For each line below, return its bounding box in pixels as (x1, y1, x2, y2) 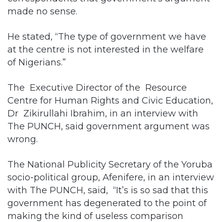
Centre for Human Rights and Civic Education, (7, 95, 213, 106)
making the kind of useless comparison (7, 210, 183, 221)
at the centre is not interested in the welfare (7, 44, 206, 55)
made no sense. (7, 5, 77, 16)
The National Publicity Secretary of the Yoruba (7, 159, 213, 169)
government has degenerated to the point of (7, 197, 207, 208)
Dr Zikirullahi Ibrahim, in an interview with (7, 108, 198, 118)
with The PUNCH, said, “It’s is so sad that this (7, 184, 208, 195)
